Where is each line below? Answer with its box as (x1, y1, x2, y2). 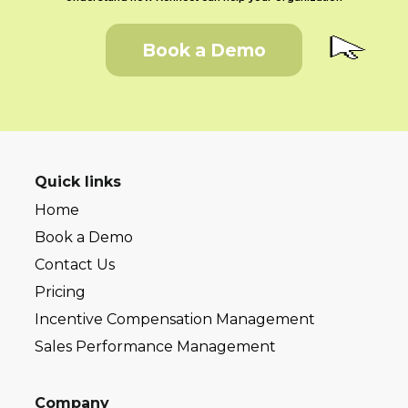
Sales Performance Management (35, 338, 277, 356)
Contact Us (35, 256, 116, 274)
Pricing (35, 283, 87, 301)
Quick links (35, 173, 122, 191)
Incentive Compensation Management (35, 311, 316, 329)
